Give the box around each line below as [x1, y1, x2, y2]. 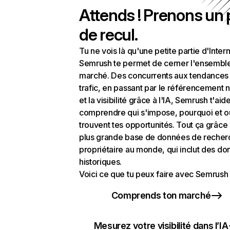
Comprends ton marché [111, 190, 211, 201]
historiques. [79, 157, 122, 167]
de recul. [79, 25, 138, 45]
